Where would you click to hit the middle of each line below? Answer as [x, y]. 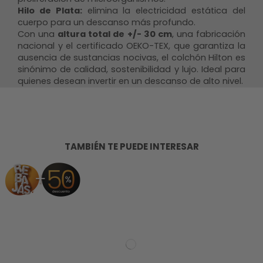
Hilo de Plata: [50, 10]
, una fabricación [209, 34]
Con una [38, 34]
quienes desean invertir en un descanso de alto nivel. [130, 81]
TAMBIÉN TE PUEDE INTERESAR [131, 146]
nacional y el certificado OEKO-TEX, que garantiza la [131, 45]
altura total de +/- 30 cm [115, 34]
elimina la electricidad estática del [164, 10]
